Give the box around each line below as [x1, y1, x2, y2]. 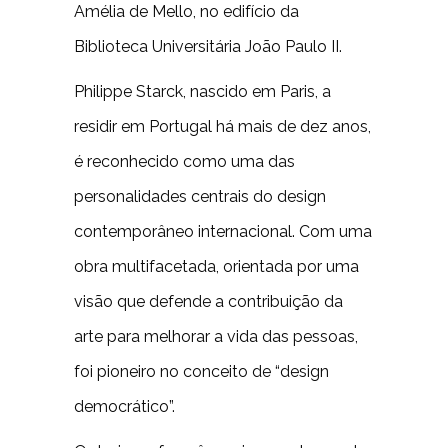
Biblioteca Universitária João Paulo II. [74, 37, 342, 56]
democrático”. [74, 397, 175, 416]
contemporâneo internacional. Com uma [74, 222, 372, 241]
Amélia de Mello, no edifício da [74, 2, 299, 21]
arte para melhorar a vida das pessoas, [74, 327, 358, 346]
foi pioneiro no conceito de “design [74, 362, 329, 381]
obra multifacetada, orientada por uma [74, 257, 359, 276]
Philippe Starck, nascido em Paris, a [74, 82, 331, 101]
